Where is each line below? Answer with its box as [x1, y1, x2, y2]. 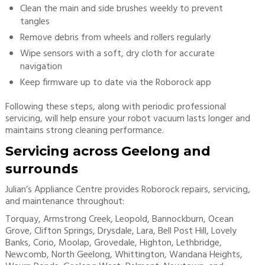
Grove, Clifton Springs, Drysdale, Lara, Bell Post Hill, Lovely [5, 224, 237, 239]
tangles [20, 14, 50, 30]
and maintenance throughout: [5, 194, 124, 209]
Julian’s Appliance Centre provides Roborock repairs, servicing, [5, 182, 250, 198]
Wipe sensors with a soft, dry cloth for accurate [20, 46, 215, 62]
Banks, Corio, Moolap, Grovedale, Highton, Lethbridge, [5, 235, 222, 251]
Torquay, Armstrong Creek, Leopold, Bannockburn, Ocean [5, 212, 234, 227]
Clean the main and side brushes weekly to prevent [20, 1, 223, 17]
